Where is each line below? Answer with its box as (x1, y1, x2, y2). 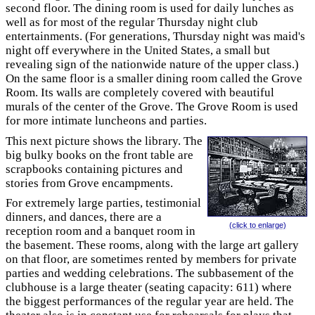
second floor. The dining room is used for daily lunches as (6, 1, 294, 15)
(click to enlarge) (229, 220, 286, 229)
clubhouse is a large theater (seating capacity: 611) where (6, 281, 292, 294)
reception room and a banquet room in (6, 224, 195, 238)
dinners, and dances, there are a (6, 210, 162, 224)
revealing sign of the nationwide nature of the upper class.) (6, 58, 299, 71)
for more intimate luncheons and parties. (6, 114, 207, 127)
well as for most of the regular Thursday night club (6, 15, 258, 29)
